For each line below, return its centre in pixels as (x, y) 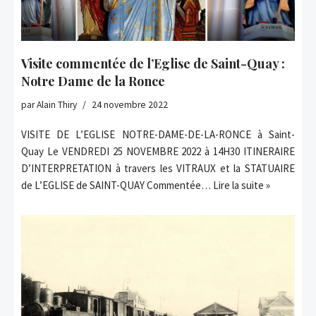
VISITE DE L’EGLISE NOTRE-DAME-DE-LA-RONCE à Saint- (158, 135)
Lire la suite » (242, 186)
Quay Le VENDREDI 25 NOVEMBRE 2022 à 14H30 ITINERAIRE (158, 152)
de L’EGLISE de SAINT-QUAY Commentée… (117, 186)
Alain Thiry (57, 105)
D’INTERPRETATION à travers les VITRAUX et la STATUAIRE (158, 169)
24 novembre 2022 (130, 105)
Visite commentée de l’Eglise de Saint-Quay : (153, 64)
